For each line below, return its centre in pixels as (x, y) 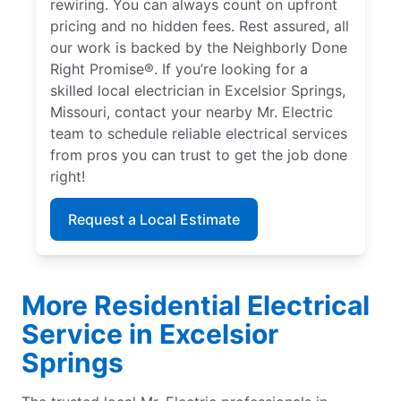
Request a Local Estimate (154, 220)
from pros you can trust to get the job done (199, 155)
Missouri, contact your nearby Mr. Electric (192, 112)
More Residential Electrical (196, 306)
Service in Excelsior (150, 334)
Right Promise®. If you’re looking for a (179, 69)
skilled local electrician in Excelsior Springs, (198, 91)
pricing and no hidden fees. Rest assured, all (200, 26)
